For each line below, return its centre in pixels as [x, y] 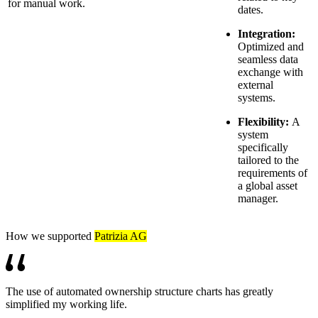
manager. [258, 198]
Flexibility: [265, 121]
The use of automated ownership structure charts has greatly [139, 291]
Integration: [267, 33]
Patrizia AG [121, 236]
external [256, 84]
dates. [251, 9]
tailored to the [268, 160]
